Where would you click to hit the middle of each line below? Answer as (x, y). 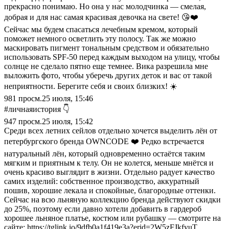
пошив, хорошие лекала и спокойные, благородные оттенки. (110, 190)
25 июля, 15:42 (67, 121)
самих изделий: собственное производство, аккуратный (102, 181)
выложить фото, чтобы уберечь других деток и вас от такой (108, 75)
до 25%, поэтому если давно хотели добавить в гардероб (103, 209)
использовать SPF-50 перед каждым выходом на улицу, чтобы (112, 57)
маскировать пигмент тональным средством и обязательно (107, 48)
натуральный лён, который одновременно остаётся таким (105, 153)
